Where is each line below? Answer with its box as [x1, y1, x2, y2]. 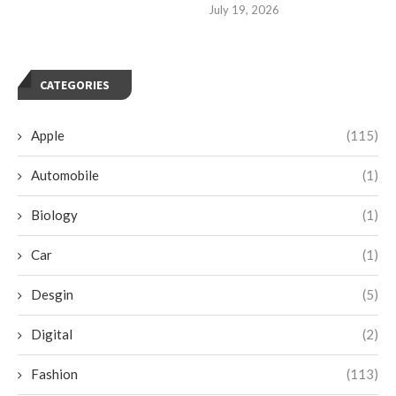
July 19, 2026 [209, 3, 280, 18]
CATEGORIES [40, 77, 110, 94]
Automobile [31, 167, 99, 184]
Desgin [31, 286, 73, 303]
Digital [31, 326, 72, 343]
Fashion [31, 366, 78, 383]
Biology [31, 207, 78, 224]
